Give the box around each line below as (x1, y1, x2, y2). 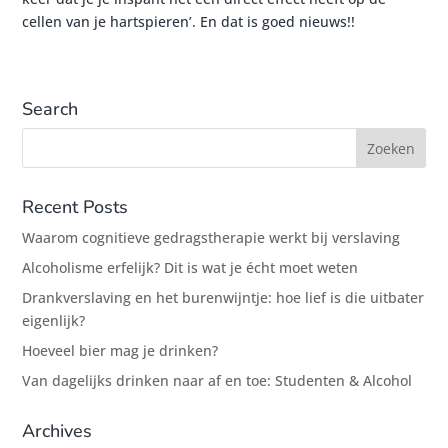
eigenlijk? (22, 311, 86, 330)
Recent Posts (22, 195, 129, 219)
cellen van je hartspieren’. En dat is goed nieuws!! (22, 12, 356, 31)
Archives (22, 419, 93, 443)
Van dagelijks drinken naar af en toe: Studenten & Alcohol (22, 371, 413, 390)
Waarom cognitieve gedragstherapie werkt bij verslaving (22, 228, 401, 247)
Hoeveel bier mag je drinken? (22, 341, 219, 360)
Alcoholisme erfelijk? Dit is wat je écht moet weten (22, 258, 359, 277)
